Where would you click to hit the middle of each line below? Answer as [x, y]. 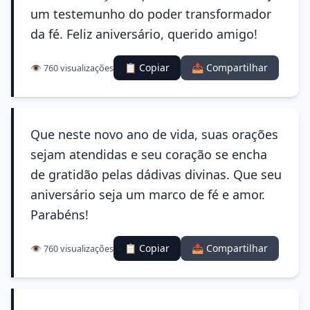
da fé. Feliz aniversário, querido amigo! [144, 34]
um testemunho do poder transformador [151, 14]
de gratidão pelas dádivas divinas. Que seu [156, 174]
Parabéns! [60, 215]
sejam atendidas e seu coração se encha [149, 154]
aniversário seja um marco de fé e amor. [148, 194]
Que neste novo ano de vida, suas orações [154, 134]
